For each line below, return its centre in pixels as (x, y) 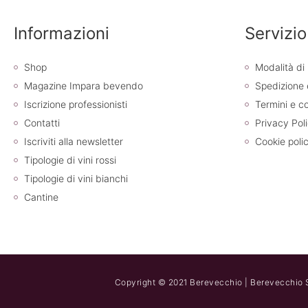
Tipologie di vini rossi (70, 160)
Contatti (42, 123)
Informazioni (62, 34)
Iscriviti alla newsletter (74, 142)
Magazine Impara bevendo (84, 86)
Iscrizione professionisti (76, 104)
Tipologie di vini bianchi (76, 179)
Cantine (41, 197)
